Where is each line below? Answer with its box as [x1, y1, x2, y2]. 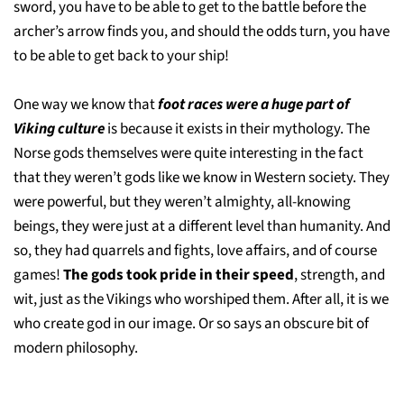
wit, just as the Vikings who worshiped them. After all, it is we [14, 288, 389, 310]
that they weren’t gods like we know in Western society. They [14, 166, 390, 188]
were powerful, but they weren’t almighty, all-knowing [14, 190, 351, 213]
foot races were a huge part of [158, 93, 350, 115]
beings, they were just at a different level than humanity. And [14, 215, 390, 237]
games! [14, 263, 63, 286]
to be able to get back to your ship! [14, 44, 229, 67]
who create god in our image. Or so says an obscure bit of [14, 312, 369, 335]
